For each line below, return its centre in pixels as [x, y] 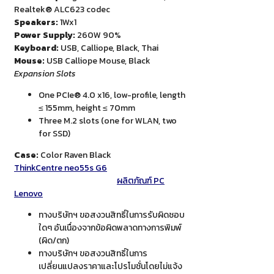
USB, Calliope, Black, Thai [109, 48]
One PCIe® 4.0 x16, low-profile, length [112, 95]
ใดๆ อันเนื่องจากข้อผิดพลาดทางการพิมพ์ [110, 228]
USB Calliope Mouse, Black [98, 61]
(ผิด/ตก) [54, 241]
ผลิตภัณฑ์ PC [141, 181]
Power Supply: [45, 35]
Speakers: [36, 23]
